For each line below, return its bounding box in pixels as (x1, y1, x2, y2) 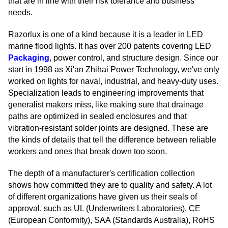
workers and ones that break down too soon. (8, 147, 167, 156)
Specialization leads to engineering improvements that (8, 89, 204, 98)
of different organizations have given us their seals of (8, 192, 197, 202)
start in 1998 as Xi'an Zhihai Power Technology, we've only (8, 65, 219, 74)
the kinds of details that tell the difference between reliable (8, 135, 216, 145)
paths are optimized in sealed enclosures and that (8, 112, 187, 121)
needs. (8, 8, 33, 17)
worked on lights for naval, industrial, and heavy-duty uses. (8, 77, 218, 86)
